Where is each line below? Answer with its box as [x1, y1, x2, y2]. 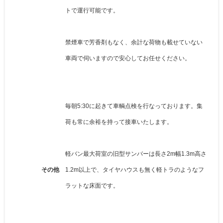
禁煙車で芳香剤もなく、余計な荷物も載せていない [65, 39, 203, 45]
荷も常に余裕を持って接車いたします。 [65, 118, 173, 125]
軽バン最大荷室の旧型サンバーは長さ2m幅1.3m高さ [65, 150, 207, 157]
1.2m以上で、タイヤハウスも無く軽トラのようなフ [65, 166, 204, 173]
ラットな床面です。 [65, 182, 119, 189]
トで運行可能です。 [65, 7, 119, 13]
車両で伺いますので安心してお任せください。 [65, 55, 191, 61]
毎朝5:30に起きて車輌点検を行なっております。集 [65, 103, 203, 109]
